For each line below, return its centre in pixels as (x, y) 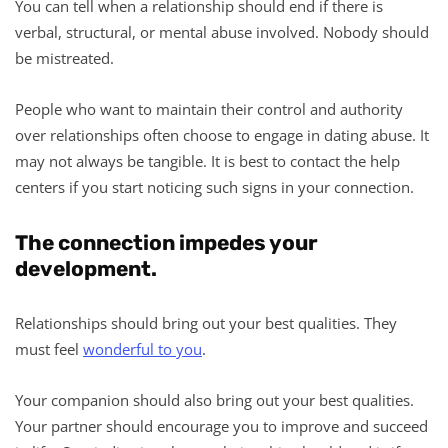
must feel (49, 348)
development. (86, 268)
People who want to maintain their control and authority (209, 108)
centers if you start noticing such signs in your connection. (214, 186)
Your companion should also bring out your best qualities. (214, 399)
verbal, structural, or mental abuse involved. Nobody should (222, 31)
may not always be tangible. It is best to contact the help (207, 160)
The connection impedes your (166, 242)
